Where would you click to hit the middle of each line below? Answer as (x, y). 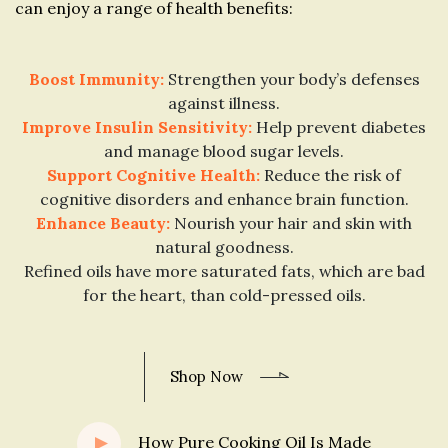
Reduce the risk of (330, 174)
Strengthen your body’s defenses (291, 78)
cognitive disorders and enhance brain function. (224, 198)
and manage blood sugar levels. (224, 150)
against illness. (224, 102)
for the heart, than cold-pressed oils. (224, 294)
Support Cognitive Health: (153, 174)
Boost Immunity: (96, 78)
